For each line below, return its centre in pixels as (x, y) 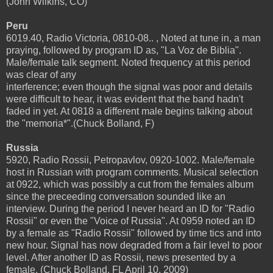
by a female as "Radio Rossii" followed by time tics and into (134, 233)
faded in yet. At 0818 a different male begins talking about (129, 111)
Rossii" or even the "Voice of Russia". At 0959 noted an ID (131, 221)
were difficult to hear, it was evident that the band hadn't (125, 99)
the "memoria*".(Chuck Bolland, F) (80, 123)
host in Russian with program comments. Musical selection (132, 172)
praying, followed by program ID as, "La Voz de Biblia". (124, 50)
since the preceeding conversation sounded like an (116, 196)
